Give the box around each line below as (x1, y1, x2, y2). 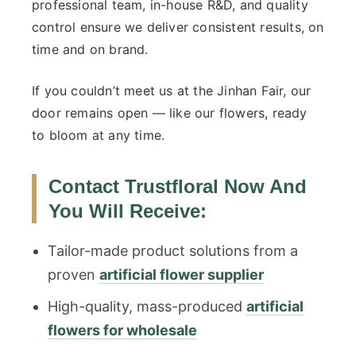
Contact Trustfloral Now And (48, 176, 307, 198)
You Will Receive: (48, 200, 207, 222)
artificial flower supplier (99, 266, 264, 284)
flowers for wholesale (48, 322, 197, 339)
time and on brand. (32, 41, 149, 58)
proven (48, 266, 99, 284)
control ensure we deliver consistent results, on (32, 19, 324, 36)
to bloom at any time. (32, 127, 165, 144)
